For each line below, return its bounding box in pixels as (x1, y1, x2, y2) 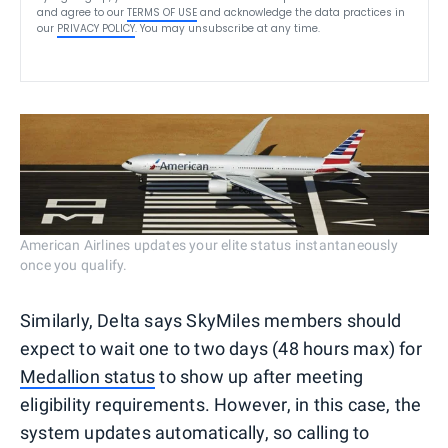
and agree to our (37, 4, 124, 20)
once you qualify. (20, 257, 128, 274)
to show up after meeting (155, 366, 364, 388)
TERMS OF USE (127, 4, 197, 20)
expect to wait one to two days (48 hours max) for (20, 338, 422, 360)
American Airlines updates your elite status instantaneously (20, 237, 398, 254)
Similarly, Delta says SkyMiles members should (20, 310, 402, 332)
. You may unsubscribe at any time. (135, 20, 320, 36)
